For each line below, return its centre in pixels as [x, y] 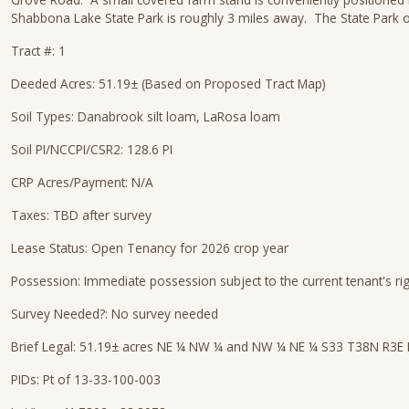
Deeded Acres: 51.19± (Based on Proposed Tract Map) [168, 84]
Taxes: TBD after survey [81, 215]
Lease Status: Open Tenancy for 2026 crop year [150, 248]
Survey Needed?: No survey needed [115, 314]
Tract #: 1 [38, 51]
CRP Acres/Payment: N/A [82, 182]
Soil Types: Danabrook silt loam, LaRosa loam [146, 116]
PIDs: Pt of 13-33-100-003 [86, 379]
